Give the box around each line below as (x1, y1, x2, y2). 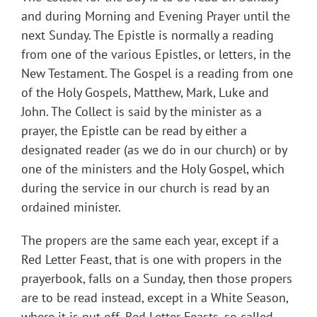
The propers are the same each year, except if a (21, 232, 279, 249)
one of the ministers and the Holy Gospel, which (21, 161, 284, 178)
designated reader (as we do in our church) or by (21, 142, 287, 158)
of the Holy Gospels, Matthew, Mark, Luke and (21, 84, 269, 101)
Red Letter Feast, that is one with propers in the (21, 251, 282, 268)
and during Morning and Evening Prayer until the (21, 8, 290, 25)
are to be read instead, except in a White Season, (21, 289, 288, 306)
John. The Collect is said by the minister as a (21, 103, 262, 120)
